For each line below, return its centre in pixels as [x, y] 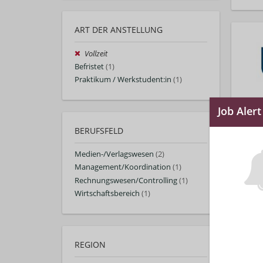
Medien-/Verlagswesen [114, 154]
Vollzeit [96, 53]
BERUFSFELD [99, 131]
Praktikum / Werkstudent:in [123, 80]
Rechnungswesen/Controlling [126, 180]
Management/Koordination [123, 167]
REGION [90, 244]
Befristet [89, 66]
